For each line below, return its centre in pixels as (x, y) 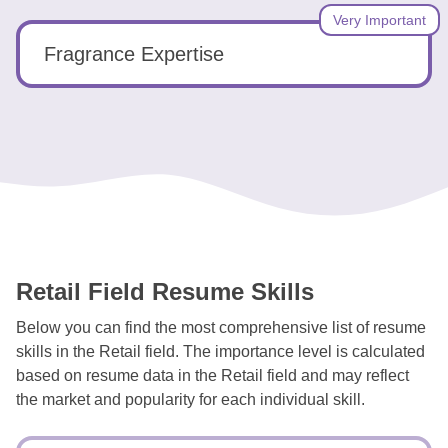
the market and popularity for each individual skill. (190, 399)
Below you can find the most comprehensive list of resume (221, 327)
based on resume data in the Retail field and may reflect (212, 375)
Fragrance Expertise (134, 54)
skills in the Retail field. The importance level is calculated (220, 351)
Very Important (379, 20)
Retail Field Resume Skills (165, 291)
